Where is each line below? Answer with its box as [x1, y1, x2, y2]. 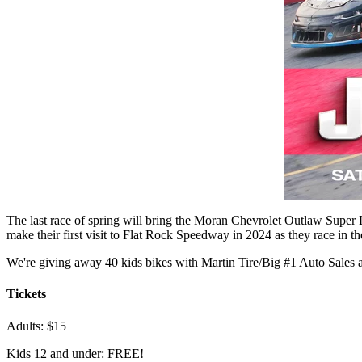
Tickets [6, 287, 46, 301]
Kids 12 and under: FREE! [6, 346, 144, 360]
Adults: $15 [6, 318, 66, 333]
